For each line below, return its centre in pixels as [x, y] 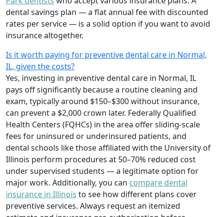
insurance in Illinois [41, 194]
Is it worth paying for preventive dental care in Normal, [106, 54]
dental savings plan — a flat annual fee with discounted [107, 12]
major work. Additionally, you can [68, 182]
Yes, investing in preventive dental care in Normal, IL [101, 78]
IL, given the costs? [40, 66]
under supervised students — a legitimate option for [102, 171]
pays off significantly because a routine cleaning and [102, 89]
